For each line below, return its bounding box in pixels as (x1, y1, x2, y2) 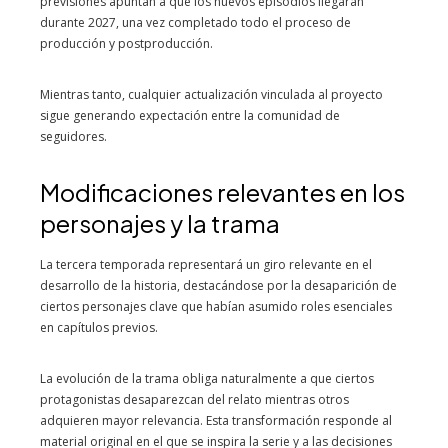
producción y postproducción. (40, 35, 213, 52)
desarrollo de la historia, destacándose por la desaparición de (40, 277, 397, 294)
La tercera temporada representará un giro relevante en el (40, 256, 372, 273)
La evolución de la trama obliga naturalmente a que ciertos (40, 370, 374, 387)
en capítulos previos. (40, 319, 158, 336)
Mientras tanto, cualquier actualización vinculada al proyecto (40, 86, 383, 103)
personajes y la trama (40, 208, 280, 238)
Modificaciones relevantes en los (40, 177, 405, 207)
